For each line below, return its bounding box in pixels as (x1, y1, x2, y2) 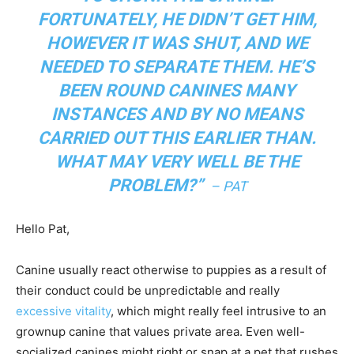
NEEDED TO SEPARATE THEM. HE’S (40, 57, 314, 77)
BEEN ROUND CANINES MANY (58, 81, 296, 101)
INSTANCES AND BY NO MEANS (51, 104, 303, 125)
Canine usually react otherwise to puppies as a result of (16, 262, 326, 278)
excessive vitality (16, 303, 111, 319)
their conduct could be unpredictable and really (16, 283, 280, 299)
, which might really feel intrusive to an (111, 303, 326, 319)
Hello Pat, (16, 221, 70, 237)
